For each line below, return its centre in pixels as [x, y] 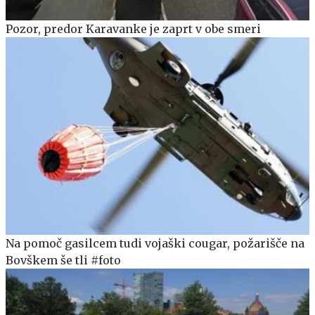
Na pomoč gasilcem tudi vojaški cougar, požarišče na [155, 244]
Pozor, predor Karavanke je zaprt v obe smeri [133, 29]
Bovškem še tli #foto [63, 261]
